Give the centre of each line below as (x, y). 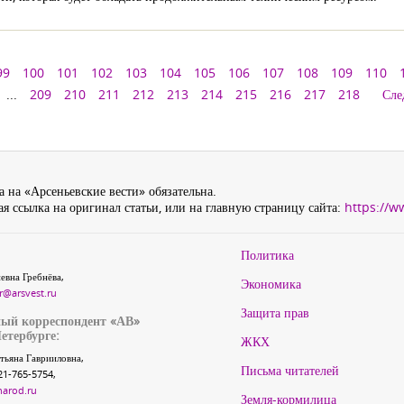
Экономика (271, 284)
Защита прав (275, 312)
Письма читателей (290, 370)
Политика (267, 255)
